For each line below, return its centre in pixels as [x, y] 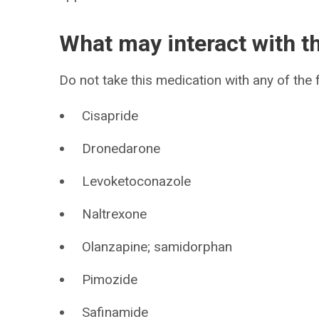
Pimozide [110, 279]
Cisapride [110, 116]
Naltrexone [115, 214]
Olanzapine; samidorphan [157, 247]
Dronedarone [121, 148]
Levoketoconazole [137, 181]
